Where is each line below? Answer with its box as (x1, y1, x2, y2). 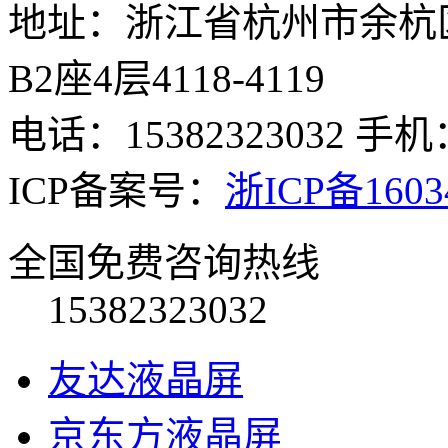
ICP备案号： (8, 169, 225, 213)
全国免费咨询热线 (8, 241, 320, 285)
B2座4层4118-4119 (8, 57, 325, 101)
